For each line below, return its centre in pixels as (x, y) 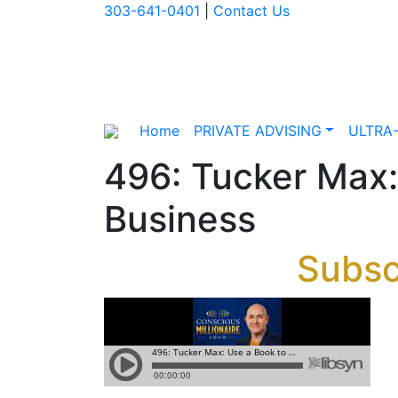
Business (180, 219)
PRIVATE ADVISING (258, 130)
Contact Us (251, 11)
